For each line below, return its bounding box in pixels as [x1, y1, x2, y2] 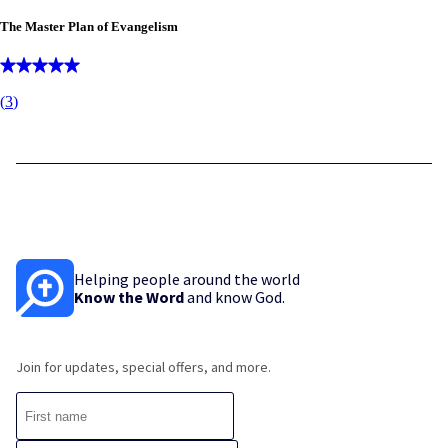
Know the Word [74, 287, 184, 308]
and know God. [184, 287, 285, 308]
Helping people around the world [74, 269, 300, 290]
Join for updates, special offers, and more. [16, 358, 271, 377]
